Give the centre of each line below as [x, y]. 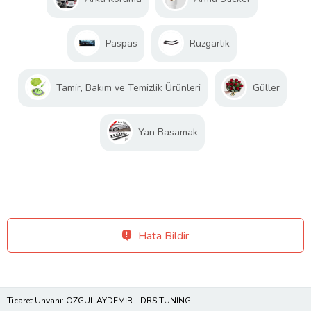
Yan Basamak [168, 132]
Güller [266, 87]
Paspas [121, 43]
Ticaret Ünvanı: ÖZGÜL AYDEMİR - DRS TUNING [99, 300]
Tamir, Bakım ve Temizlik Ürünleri [128, 87]
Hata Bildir [163, 236]
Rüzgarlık [210, 43]
